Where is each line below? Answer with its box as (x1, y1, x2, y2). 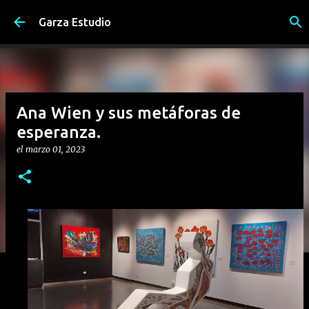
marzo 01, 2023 (26, 144, 85, 154)
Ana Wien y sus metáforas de (17, 103, 241, 122)
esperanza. (17, 123, 101, 141)
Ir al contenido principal (99, 11, 217, 23)
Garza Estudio (39, 16, 111, 28)
